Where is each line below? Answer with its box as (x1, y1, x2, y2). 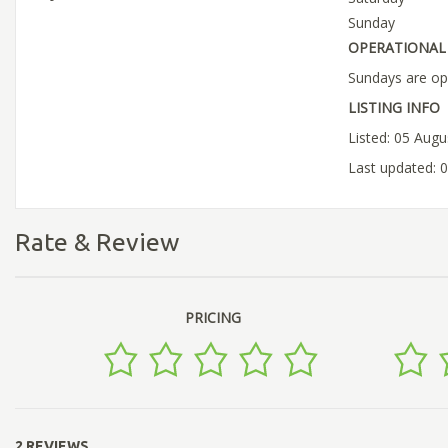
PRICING (184, 307, 241, 327)
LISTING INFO (347, 98, 440, 118)
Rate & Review (15, 228, 179, 257)
